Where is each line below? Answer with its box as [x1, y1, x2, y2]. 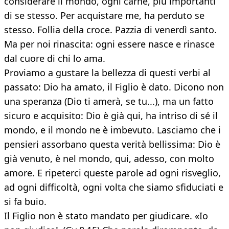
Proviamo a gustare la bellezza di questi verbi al [4, 66, 211, 79]
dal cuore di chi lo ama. [4, 52, 105, 65]
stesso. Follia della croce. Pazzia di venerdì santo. [4, 24, 217, 36]
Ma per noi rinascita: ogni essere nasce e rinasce [4, 38, 215, 51]
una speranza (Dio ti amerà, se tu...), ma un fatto [4, 95, 214, 108]
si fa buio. [4, 195, 47, 208]
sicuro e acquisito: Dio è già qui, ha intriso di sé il [4, 109, 218, 122]
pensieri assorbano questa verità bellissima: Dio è [4, 138, 220, 151]
